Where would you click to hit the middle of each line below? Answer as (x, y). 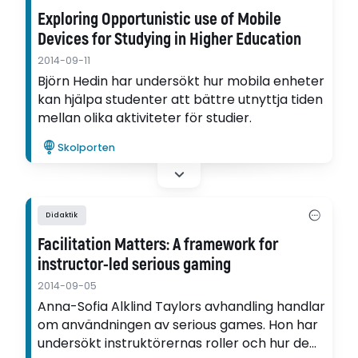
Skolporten (87, 148)
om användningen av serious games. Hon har (178, 324)
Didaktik (62, 215)
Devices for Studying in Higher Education (170, 39)
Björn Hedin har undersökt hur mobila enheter (181, 81)
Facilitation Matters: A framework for (158, 245)
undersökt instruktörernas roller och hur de (174, 343)
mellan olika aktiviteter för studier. (145, 117)
